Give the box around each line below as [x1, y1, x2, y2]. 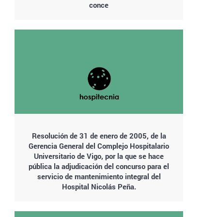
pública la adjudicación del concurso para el [29, 161, 169, 171]
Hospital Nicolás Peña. [62, 182, 136, 191]
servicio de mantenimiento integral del [37, 171, 161, 181]
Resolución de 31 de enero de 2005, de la [31, 131, 166, 140]
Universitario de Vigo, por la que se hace [34, 151, 164, 161]
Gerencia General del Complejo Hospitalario [29, 141, 169, 151]
